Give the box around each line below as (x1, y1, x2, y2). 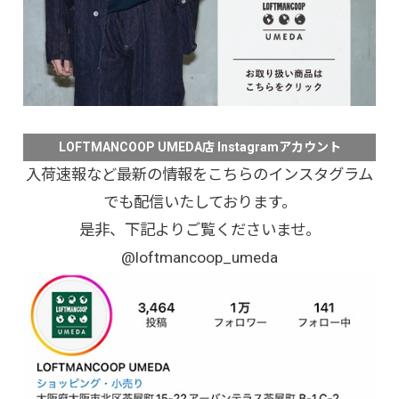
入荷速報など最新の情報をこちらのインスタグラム (26, 165, 373, 183)
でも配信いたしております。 (102, 192, 297, 211)
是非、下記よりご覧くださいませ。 (78, 220, 321, 239)
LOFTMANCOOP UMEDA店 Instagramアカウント (58, 139, 341, 154)
